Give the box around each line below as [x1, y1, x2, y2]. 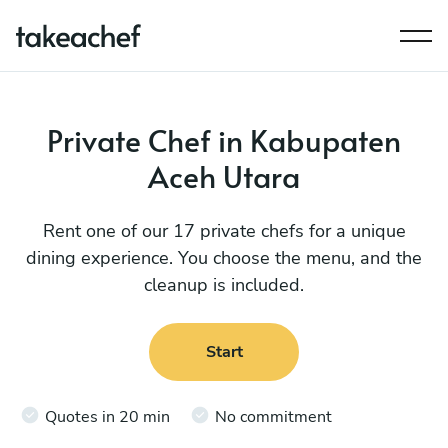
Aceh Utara [148, 155, 300, 196]
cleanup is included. [144, 273, 304, 297]
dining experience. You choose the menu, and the [26, 246, 422, 270]
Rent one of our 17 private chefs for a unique [42, 219, 406, 243]
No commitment [215, 405, 332, 428]
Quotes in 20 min [45, 405, 170, 428]
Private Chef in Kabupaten [47, 119, 401, 160]
